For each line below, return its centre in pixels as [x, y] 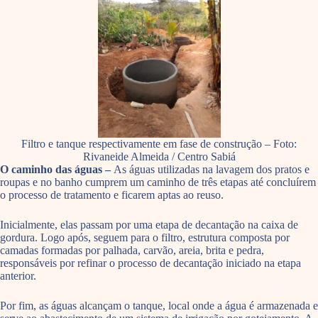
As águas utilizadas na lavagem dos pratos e [212, 170]
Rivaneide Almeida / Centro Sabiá [159, 157]
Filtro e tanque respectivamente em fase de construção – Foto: [159, 144]
